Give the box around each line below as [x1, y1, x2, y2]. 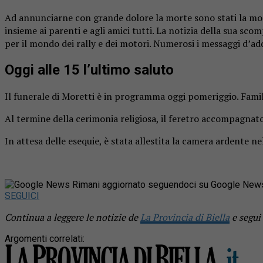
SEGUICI [5, 190, 39, 201]
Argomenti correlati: [5, 232, 85, 244]
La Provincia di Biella [140, 210, 230, 224]
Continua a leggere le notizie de [5, 210, 140, 224]
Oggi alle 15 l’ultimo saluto [5, 61, 174, 78]
